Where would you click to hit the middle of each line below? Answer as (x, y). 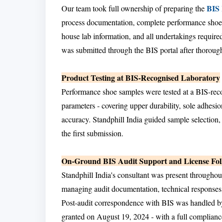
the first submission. (92, 133)
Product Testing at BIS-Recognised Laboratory (141, 78)
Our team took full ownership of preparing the (134, 8)
